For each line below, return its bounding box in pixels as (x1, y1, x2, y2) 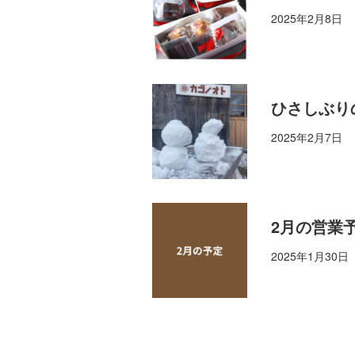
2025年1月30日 (271, 248, 349, 265)
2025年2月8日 (271, 10, 342, 27)
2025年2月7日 (271, 129, 342, 146)
